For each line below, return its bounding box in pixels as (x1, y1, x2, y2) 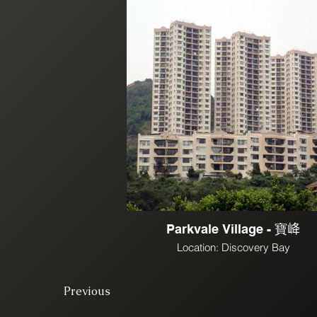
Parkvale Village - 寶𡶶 (166, 221, 300, 236)
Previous (64, 284, 110, 299)
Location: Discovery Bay (176, 241, 290, 254)
